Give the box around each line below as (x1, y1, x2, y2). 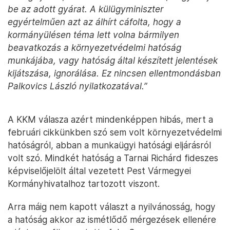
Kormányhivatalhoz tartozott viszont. (8, 178, 160, 189)
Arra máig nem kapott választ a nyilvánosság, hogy (8, 201, 216, 212)
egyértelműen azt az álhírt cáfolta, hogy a (8, 16, 181, 27)
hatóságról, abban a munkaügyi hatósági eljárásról (8, 140, 211, 150)
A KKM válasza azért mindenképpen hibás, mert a (8, 114, 213, 125)
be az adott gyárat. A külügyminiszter (8, 4, 163, 14)
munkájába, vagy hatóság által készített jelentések (8, 55, 218, 66)
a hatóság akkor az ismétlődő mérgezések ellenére (8, 214, 216, 225)
